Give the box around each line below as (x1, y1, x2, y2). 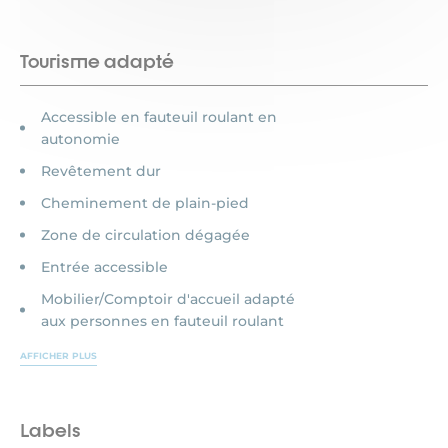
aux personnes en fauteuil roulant (41, 312, 284, 330)
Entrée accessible (41, 258, 168, 276)
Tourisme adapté (20, 50, 174, 72)
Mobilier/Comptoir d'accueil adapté (41, 290, 295, 308)
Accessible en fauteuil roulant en (41, 108, 277, 126)
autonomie (41, 130, 120, 148)
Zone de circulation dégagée (41, 226, 250, 244)
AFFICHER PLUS (20, 350, 97, 361)
